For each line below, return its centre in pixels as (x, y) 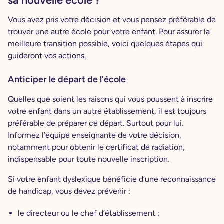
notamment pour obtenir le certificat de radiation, (96, 147)
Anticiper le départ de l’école (67, 80)
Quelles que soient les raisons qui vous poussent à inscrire (110, 99)
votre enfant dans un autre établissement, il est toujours (107, 111)
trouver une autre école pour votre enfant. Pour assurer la (109, 32)
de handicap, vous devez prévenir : (70, 191)
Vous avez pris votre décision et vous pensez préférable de (112, 20)
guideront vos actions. (47, 56)
